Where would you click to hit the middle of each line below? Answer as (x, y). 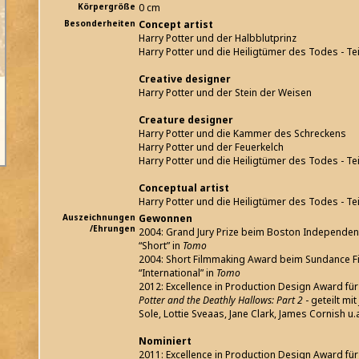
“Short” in (161, 246)
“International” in (177, 273)
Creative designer (185, 79)
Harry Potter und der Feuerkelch (211, 147)
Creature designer (186, 120)
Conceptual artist (184, 188)
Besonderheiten (100, 24)
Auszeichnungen (99, 218)
